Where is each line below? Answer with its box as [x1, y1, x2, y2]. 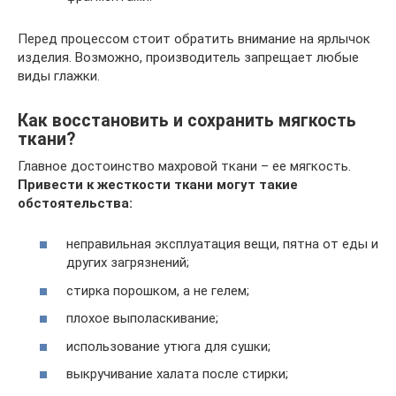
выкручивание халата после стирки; [66, 366, 288, 382]
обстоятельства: [18, 194, 133, 211]
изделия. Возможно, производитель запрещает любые [18, 49, 359, 65]
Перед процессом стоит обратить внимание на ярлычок [18, 30, 370, 47]
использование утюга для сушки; [66, 338, 270, 354]
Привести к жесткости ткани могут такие [18, 176, 298, 193]
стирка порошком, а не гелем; [66, 282, 249, 299]
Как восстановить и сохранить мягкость [18, 110, 356, 131]
